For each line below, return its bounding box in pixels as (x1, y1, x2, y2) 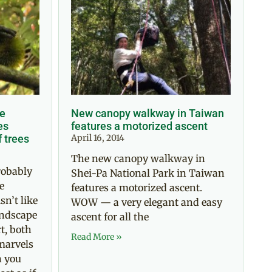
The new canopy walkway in (71, 152, 205, 165)
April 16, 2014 (71, 132, 124, 143)
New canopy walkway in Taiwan (71, 106, 224, 120)
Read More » (71, 231, 122, 242)
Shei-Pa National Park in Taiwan (71, 166, 225, 179)
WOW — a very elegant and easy (71, 195, 222, 208)
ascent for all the (71, 210, 149, 223)
